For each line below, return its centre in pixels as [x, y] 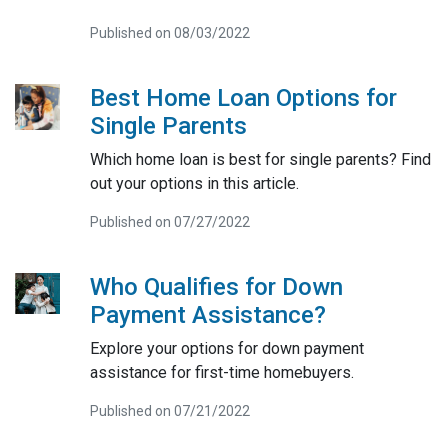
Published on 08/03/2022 [169, 33]
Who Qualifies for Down [216, 287]
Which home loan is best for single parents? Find [260, 159]
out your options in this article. [194, 183]
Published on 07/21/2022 [169, 411]
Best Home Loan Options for [243, 98]
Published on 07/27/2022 [169, 222]
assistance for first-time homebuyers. [221, 372]
